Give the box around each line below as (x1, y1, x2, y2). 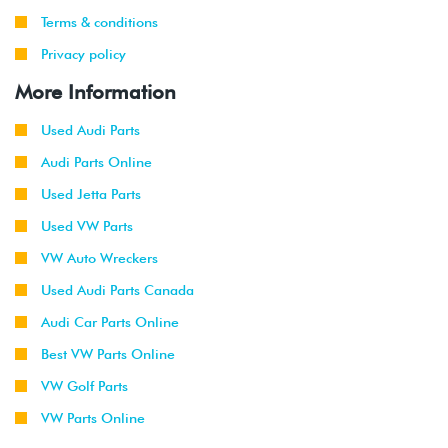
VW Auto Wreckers (41, 249, 158, 266)
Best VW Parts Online (41, 345, 175, 362)
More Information (15, 79, 176, 104)
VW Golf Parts (41, 377, 128, 394)
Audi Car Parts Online (41, 313, 179, 330)
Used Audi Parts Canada (41, 281, 194, 298)
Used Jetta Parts (41, 185, 141, 202)
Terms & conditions (41, 13, 158, 30)
